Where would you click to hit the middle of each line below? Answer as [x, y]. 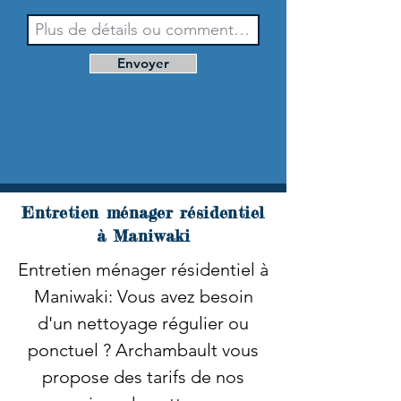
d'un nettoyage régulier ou [143, 323]
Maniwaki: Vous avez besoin [143, 296]
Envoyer [143, 63]
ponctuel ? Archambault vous [143, 350]
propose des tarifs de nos [143, 377]
